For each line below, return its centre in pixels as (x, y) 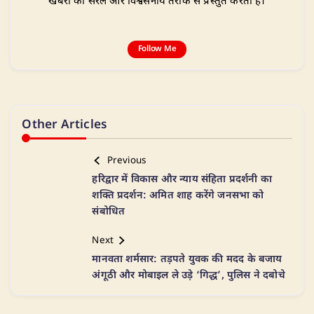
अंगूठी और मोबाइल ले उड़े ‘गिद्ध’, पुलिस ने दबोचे (189, 276)
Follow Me (157, 50)
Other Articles (65, 126)
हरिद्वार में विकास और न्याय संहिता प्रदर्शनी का (182, 180)
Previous (127, 161)
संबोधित (109, 212)
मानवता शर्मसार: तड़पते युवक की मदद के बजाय (187, 260)
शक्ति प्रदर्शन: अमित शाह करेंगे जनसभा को (178, 196)
